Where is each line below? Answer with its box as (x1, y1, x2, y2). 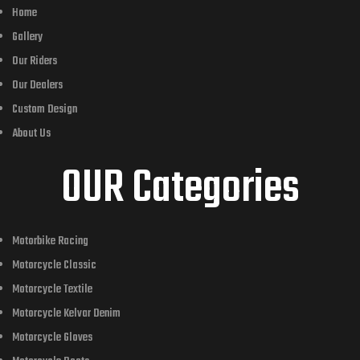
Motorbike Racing (12, 232, 88, 251)
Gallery (12, 28, 43, 47)
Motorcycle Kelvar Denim (12, 305, 121, 323)
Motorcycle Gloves (12, 329, 92, 347)
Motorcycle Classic (12, 256, 96, 275)
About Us (12, 125, 51, 143)
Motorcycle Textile (12, 280, 92, 299)
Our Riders (12, 52, 57, 71)
